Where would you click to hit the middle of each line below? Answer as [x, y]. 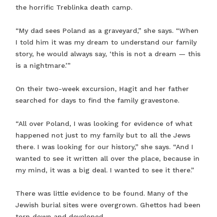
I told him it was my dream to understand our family [106, 42]
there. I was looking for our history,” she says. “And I [104, 147]
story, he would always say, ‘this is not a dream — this [108, 54]
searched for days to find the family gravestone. [97, 101]
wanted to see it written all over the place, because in [108, 159]
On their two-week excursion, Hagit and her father [102, 89]
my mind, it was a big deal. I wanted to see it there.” [105, 170]
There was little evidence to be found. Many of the [102, 194]
